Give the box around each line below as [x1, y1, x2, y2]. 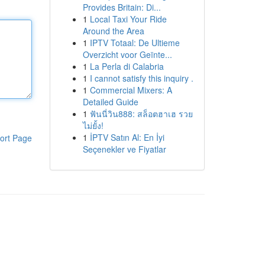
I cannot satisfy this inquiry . [89, 72, 193, 84]
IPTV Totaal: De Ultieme [89, 37, 180, 49]
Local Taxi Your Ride [89, 13, 167, 25]
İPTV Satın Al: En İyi [89, 131, 164, 143]
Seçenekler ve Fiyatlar [82, 143, 166, 155]
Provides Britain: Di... [82, 1, 161, 13]
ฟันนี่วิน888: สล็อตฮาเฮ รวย [89, 108, 193, 119]
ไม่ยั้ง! [82, 119, 104, 131]
